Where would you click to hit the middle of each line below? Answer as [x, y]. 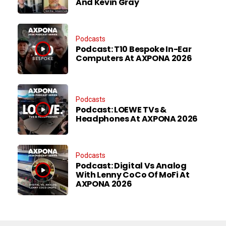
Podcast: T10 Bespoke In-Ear [134, 49]
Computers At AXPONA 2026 [134, 58]
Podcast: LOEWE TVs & [121, 109]
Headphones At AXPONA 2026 [137, 119]
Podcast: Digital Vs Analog [131, 165]
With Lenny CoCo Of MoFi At [133, 175]
